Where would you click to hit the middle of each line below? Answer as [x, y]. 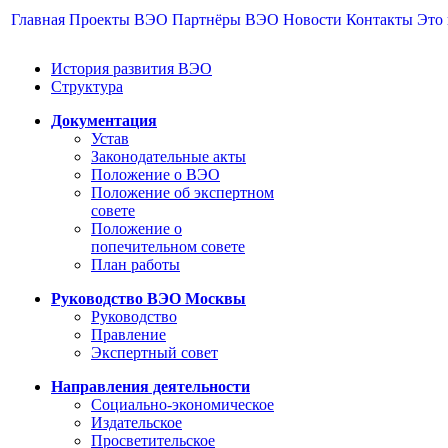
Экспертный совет [154, 352]
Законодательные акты [168, 156]
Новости [312, 19]
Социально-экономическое [182, 404]
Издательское [136, 422]
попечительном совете [168, 246]
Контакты [379, 19]
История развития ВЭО [131, 68]
